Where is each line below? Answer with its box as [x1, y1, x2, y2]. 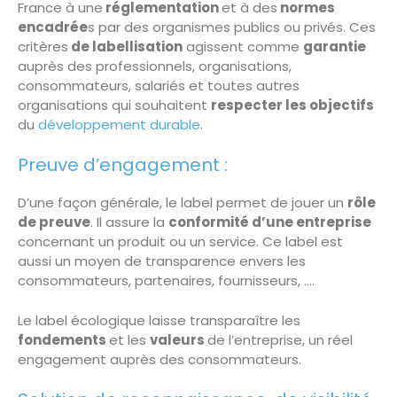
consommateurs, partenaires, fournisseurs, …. [18, 271, 315, 291]
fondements [18, 330, 109, 349]
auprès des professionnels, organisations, [18, 56, 292, 75]
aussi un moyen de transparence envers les [18, 252, 306, 271]
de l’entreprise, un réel [207, 330, 353, 349]
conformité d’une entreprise [168, 213, 371, 232]
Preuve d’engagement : [18, 152, 228, 178]
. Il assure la [90, 213, 168, 232]
